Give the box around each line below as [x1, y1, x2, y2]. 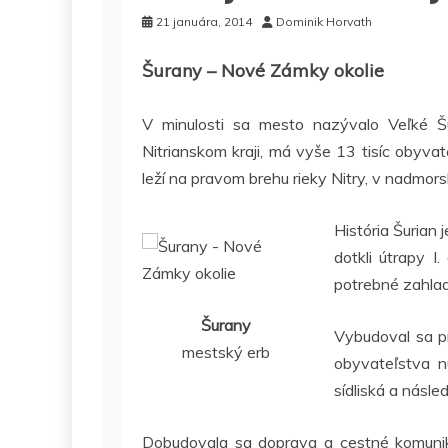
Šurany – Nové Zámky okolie [142, 59, 384, 83]
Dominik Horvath [276, 14, 372, 30]
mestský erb [182, 342, 270, 363]
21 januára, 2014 [156, 14, 252, 30]
